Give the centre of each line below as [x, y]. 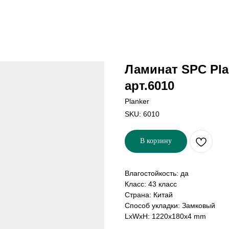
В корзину [156, 141]
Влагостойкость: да [157, 173]
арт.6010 [150, 86]
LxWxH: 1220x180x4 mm [165, 216]
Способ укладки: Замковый [170, 205]
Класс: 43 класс [151, 184]
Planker [137, 101]
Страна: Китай [149, 195]
